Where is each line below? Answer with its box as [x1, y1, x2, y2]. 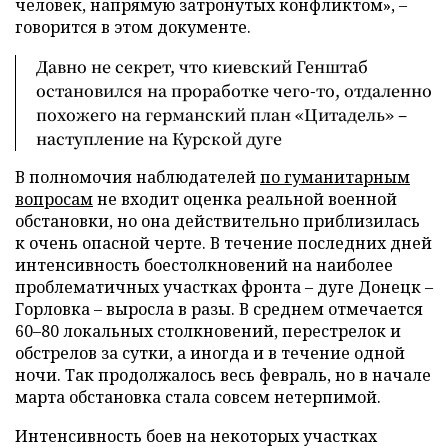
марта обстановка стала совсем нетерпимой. [15, 386, 381, 408]
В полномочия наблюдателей [15, 166, 260, 188]
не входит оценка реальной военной [93, 188, 397, 210]
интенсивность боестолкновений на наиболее [15, 254, 393, 276]
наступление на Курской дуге [36, 127, 282, 150]
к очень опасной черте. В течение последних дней [15, 232, 432, 254]
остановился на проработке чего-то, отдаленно [36, 79, 432, 102]
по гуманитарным [260, 166, 410, 188]
